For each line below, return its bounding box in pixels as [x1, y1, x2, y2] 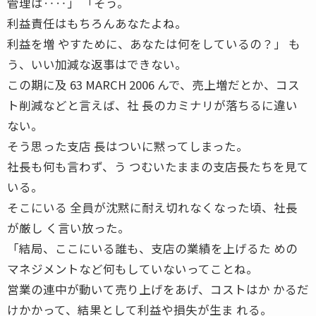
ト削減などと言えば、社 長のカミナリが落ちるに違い [7, 96, 298, 114]
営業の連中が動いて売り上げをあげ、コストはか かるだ [7, 280, 309, 298]
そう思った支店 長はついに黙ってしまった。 [7, 137, 248, 154]
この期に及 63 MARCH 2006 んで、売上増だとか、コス [7, 75, 300, 93]
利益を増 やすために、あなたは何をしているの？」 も [7, 35, 300, 52]
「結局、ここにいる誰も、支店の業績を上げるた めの [7, 239, 298, 257]
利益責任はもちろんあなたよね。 [7, 14, 187, 32]
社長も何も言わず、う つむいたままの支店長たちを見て [7, 157, 309, 175]
